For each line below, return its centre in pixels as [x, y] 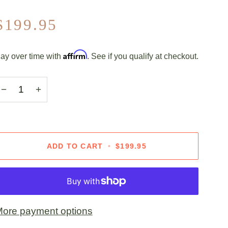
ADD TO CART [75, 146]
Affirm [75, 54]
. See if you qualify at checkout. [142, 56]
